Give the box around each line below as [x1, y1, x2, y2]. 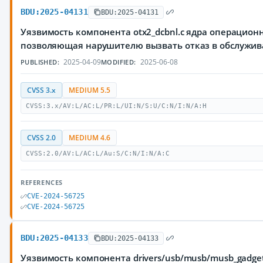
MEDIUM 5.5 [69, 86, 110, 95]
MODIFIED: [101, 58, 136, 66]
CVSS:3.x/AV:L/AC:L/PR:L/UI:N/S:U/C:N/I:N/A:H [26, 102, 207, 110]
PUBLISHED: [21, 58, 59, 66]
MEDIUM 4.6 [69, 133, 110, 142]
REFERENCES [21, 178, 63, 187]
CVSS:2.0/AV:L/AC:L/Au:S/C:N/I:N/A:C [26, 150, 170, 157]
